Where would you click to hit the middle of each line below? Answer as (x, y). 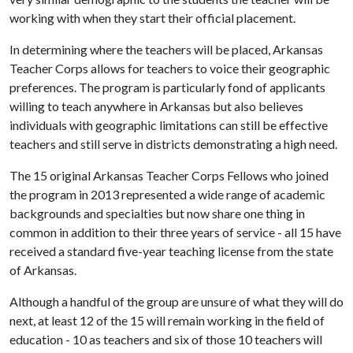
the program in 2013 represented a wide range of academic (167, 194)
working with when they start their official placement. (152, 18)
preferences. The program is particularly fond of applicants (167, 87)
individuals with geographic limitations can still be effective (169, 125)
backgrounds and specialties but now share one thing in (157, 213)
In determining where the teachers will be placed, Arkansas (166, 49)
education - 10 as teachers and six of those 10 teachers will (166, 339)
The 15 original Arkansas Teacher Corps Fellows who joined (169, 175)
